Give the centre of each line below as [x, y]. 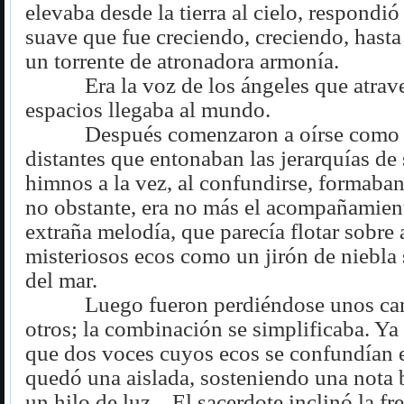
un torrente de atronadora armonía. [182, 60]
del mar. [61, 280]
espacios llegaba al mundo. [148, 109]
